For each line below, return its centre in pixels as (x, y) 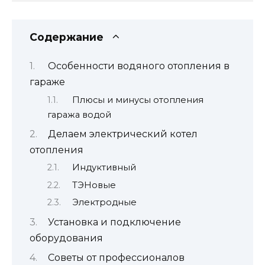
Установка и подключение (114, 222)
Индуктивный (104, 168)
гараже (47, 82)
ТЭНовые (94, 185)
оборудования (66, 238)
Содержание (67, 37)
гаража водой (79, 114)
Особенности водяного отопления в (138, 66)
